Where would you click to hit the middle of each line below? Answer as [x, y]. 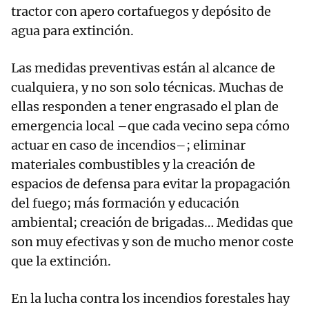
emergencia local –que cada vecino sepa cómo [150, 126]
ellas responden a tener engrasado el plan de [145, 107]
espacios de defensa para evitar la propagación [151, 184]
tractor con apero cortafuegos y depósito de [141, 12]
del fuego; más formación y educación [125, 203]
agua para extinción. [72, 31]
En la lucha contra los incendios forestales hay [150, 299]
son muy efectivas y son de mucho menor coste [152, 242]
